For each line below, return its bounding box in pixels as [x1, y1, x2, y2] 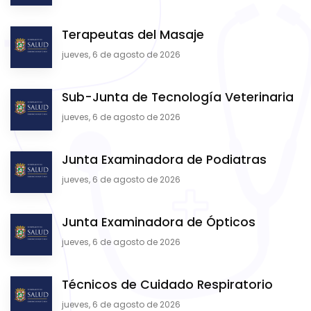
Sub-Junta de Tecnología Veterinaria [62, 89, 294, 106]
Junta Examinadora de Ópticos [62, 214, 255, 231]
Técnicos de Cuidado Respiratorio [62, 276, 273, 294]
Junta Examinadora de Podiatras [62, 151, 267, 169]
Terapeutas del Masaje [62, 26, 204, 44]
